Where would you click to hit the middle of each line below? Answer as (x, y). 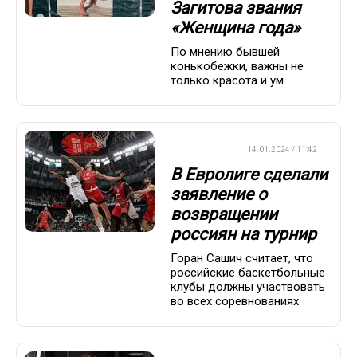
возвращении (224, 214)
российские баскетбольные (248, 273)
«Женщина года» (235, 27)
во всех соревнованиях (235, 302)
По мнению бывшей (225, 52)
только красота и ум (227, 81)
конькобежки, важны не (237, 67)
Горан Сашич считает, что (242, 259)
